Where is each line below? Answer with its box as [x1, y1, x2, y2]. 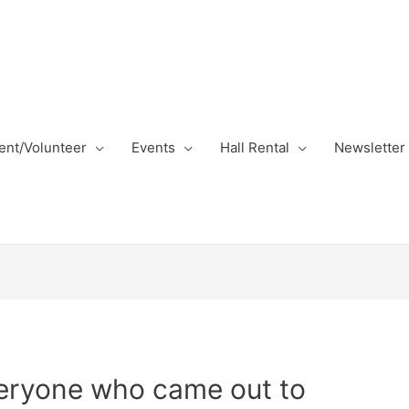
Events [131, 139, 175, 156]
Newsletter [334, 139, 405, 156]
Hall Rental [220, 139, 289, 156]
